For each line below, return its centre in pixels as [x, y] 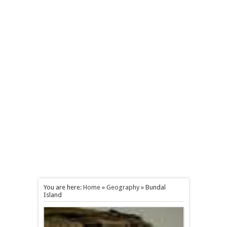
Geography [123, 187]
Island [52, 195]
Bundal [155, 187]
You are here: [63, 187]
